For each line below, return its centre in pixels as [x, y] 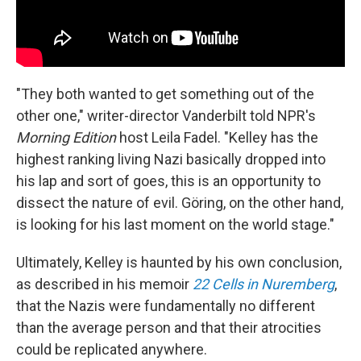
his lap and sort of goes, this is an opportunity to [168, 180]
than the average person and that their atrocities [169, 327]
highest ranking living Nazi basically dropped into [171, 159]
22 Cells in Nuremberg [263, 284]
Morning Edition [68, 137]
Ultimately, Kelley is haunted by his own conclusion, [179, 262]
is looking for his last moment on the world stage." [175, 224]
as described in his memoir [104, 284]
